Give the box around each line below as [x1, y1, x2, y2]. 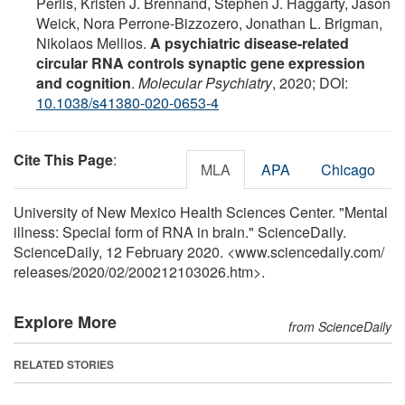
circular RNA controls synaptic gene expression [36, 52, 365, 73]
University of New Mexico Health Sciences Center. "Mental [14, 201, 388, 222]
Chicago [321, 158, 375, 180]
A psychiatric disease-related [150, 32, 349, 53]
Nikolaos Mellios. [36, 32, 150, 53]
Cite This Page [14, 148, 113, 170]
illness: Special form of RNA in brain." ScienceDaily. [14, 221, 346, 242]
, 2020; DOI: [272, 71, 348, 93]
